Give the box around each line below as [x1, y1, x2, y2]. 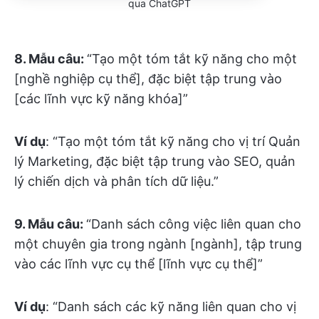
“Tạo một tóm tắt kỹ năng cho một [87, 51, 297, 66]
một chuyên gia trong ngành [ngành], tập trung [14, 236, 302, 251]
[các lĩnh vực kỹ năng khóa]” [14, 90, 188, 106]
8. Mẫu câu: [14, 51, 87, 66]
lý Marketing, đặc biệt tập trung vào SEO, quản [14, 153, 296, 169]
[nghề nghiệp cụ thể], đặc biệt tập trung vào [14, 70, 282, 86]
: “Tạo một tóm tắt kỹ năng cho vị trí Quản [46, 133, 300, 149]
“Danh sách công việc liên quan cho [86, 216, 301, 231]
